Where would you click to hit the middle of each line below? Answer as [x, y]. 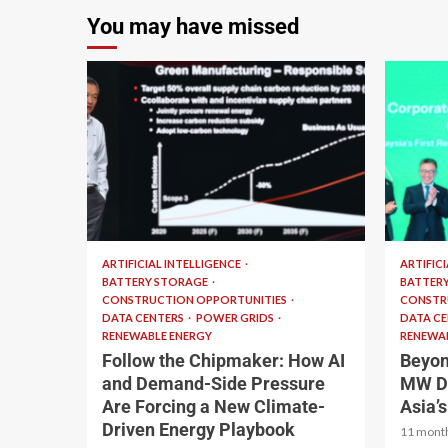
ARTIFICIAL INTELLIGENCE [172, 263]
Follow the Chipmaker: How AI [223, 360]
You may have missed [193, 26]
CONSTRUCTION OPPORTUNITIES [195, 299]
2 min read [142, 212]
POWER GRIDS [236, 317]
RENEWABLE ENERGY [157, 335]
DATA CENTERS [144, 317]
